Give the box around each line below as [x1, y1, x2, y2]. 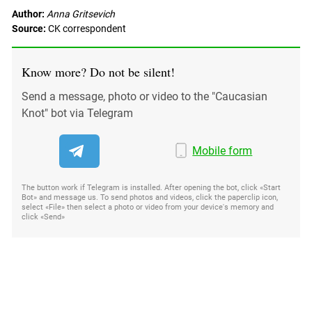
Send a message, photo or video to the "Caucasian [22, 90, 267, 104]
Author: [12, 8, 45, 20]
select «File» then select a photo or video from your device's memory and [22, 203, 274, 212]
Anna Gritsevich [47, 8, 115, 20]
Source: [12, 23, 46, 35]
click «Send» [22, 212, 65, 222]
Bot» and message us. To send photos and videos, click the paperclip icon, [22, 193, 278, 203]
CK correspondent [46, 23, 126, 35]
